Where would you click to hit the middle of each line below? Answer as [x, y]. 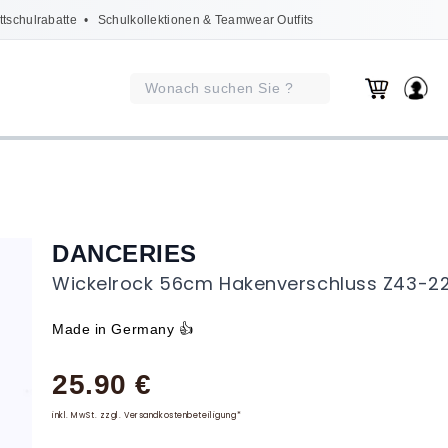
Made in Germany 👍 [123, 329]
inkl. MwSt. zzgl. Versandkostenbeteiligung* [147, 415]
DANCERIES [125, 253]
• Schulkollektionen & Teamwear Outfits [195, 19]
